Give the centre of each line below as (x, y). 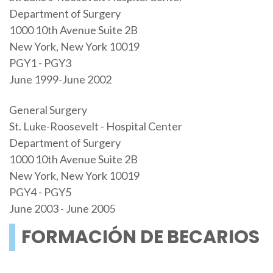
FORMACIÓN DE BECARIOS (140, 237)
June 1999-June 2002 (60, 80)
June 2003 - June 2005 (62, 208)
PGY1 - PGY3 (40, 63)
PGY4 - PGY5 (40, 192)
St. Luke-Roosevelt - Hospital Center (95, 126)
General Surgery (48, 109)
